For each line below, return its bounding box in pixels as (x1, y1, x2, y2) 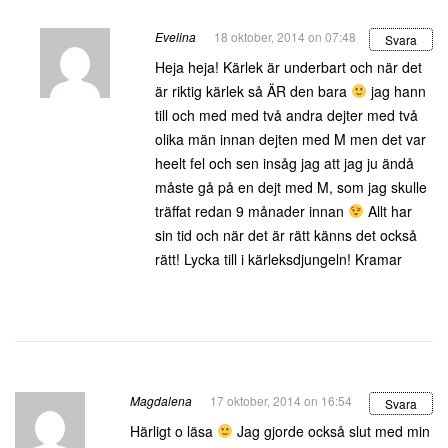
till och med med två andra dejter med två (155, 105, 418, 125)
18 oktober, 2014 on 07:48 (214, 28, 356, 45)
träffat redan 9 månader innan (155, 201, 348, 221)
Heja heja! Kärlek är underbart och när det (155, 57, 422, 77)
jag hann (366, 81, 426, 101)
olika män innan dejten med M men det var (155, 129, 426, 149)
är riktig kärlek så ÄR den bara (155, 81, 351, 101)
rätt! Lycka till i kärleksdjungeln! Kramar (155, 249, 402, 269)
